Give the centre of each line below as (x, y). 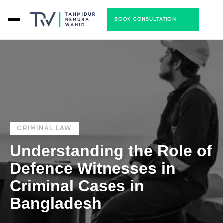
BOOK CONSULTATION (145, 19)
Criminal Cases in (77, 186)
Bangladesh (56, 203)
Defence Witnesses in (93, 168)
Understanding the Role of (111, 151)
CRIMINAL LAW (44, 129)
